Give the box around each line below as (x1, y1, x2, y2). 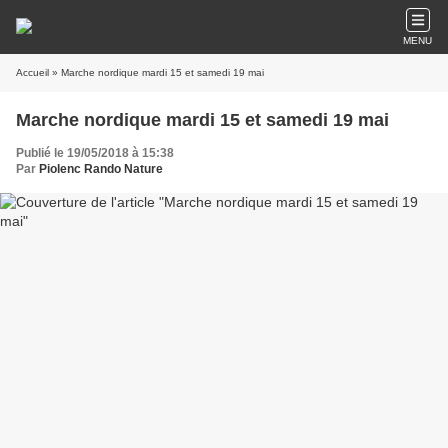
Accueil (16, 67, 49, 78)
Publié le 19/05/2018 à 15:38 (16, 146, 174, 160)
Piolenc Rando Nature (39, 162, 163, 176)
